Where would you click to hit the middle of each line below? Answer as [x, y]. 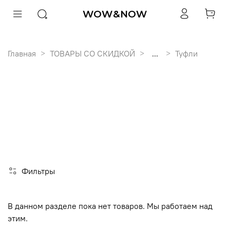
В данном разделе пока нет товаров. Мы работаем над [110, 206]
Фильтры [38, 171]
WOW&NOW [115, 14]
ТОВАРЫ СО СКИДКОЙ [92, 53]
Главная [22, 53]
